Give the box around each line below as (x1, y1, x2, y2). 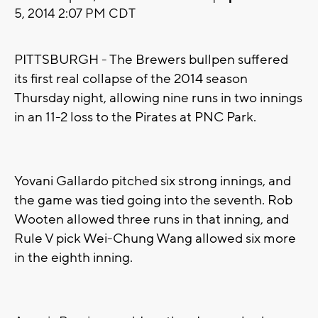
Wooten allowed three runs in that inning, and (14, 211, 289, 229)
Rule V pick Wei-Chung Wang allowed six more (14, 230, 296, 248)
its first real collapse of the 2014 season (14, 70, 248, 88)
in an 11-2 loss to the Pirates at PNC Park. (14, 109, 256, 126)
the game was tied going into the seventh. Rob (14, 192, 292, 209)
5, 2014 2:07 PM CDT (14, 6, 136, 23)
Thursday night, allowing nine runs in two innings (14, 89, 302, 107)
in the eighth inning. (14, 249, 133, 267)
